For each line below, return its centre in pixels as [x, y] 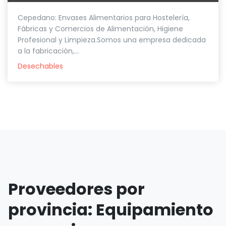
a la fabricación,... [48, 51]
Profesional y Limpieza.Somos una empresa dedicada [112, 40]
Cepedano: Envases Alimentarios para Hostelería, [104, 18]
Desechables [40, 66]
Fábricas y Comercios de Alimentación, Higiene [100, 29]
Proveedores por [76, 189]
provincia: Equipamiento [111, 210]
